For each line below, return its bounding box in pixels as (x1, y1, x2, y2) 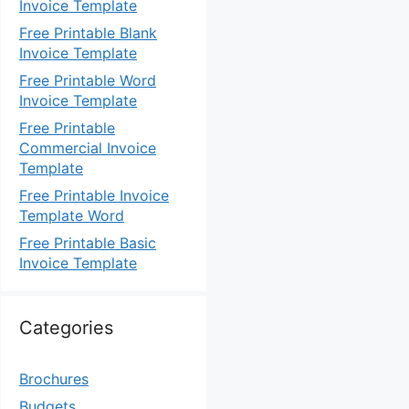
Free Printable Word (19, 71, 156, 89)
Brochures (19, 370, 89, 388)
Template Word (19, 206, 124, 225)
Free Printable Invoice (19, 186, 169, 204)
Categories (19, 317, 113, 339)
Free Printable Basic (19, 234, 156, 252)
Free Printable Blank (19, 24, 157, 42)
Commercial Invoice (19, 139, 156, 157)
